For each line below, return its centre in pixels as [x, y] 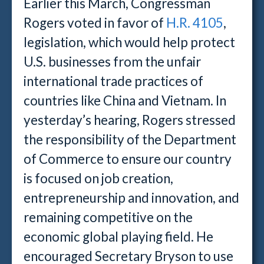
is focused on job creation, [98, 178]
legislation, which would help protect [129, 42]
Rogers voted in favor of [95, 23]
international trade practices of [113, 81]
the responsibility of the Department [130, 139]
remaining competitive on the [108, 217]
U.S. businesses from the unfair [112, 62]
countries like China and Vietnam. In [125, 100]
